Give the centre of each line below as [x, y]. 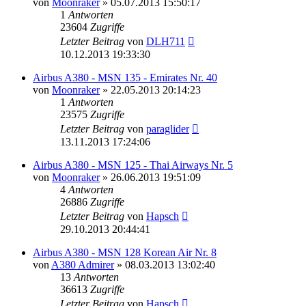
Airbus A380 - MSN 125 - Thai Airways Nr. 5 [133, 165]
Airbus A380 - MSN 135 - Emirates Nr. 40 [125, 77]
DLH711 [166, 41]
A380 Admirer [83, 264]
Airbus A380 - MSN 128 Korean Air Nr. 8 [125, 252]
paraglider [168, 128]
